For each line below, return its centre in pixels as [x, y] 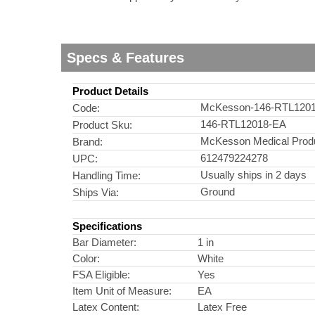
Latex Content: [106, 307]
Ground [217, 192]
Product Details [110, 91]
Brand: [88, 142]
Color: [86, 259]
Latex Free [223, 307]
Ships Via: [96, 193]
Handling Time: [107, 176]
